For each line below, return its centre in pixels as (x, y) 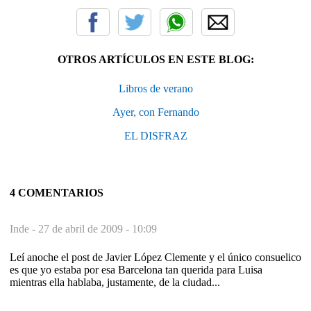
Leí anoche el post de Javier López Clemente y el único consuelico (155, 257)
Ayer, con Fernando (155, 112)
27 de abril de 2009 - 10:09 (98, 228)
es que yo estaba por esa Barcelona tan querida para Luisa (136, 269)
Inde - (24, 228)
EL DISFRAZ (155, 135)
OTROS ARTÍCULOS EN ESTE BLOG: (155, 59)
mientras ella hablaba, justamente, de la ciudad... (115, 282)
